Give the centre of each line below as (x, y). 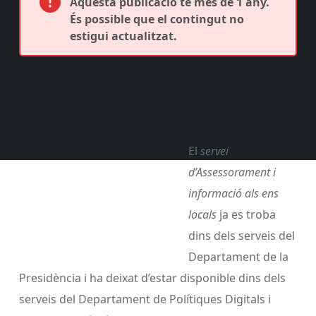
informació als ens (233, 193)
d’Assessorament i (232, 172)
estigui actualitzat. (123, 36)
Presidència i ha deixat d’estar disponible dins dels (152, 278)
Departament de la (238, 256)
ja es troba (246, 214)
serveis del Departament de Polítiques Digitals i (145, 299)
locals (202, 214)
